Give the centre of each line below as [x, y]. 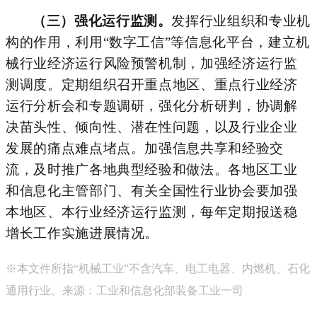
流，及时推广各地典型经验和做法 [110, 169]
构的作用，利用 [54, 42]
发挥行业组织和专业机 [241, 21]
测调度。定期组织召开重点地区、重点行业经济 [152, 84]
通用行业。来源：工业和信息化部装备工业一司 [125, 290]
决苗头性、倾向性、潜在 [82, 127]
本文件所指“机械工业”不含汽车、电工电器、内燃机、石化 [163, 268]
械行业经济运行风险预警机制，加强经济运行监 [152, 63]
